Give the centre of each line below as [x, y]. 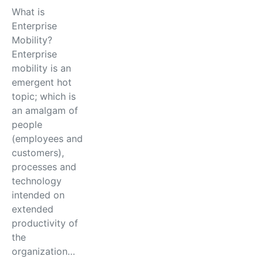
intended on [38, 195]
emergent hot [42, 82]
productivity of [45, 223]
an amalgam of [45, 110]
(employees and [47, 139]
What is [28, 12]
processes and [44, 167]
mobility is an [41, 68]
